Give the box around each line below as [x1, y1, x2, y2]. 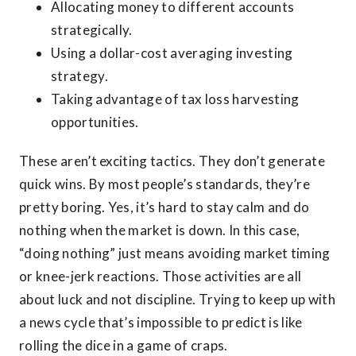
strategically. [51, 21, 133, 38]
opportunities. [51, 113, 139, 130]
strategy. [51, 67, 108, 84]
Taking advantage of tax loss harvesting [51, 90, 300, 107]
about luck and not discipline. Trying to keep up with [19, 290, 335, 308]
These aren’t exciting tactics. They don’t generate [19, 152, 326, 169]
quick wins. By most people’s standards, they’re [19, 175, 311, 192]
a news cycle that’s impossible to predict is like [19, 313, 303, 331]
